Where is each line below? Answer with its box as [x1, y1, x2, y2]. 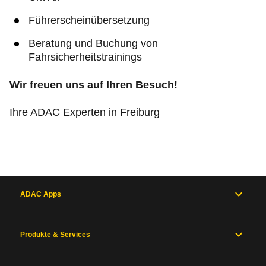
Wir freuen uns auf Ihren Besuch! [9, 79, 178, 91]
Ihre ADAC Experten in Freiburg [9, 106, 160, 118]
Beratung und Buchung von [28, 37, 158, 49]
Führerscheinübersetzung [28, 14, 150, 26]
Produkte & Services [20, 230, 90, 239]
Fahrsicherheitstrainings [28, 51, 142, 63]
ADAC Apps [20, 190, 61, 198]
